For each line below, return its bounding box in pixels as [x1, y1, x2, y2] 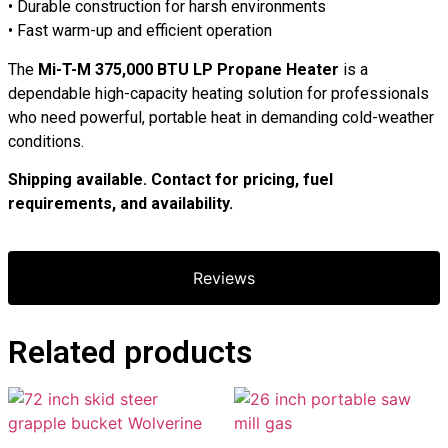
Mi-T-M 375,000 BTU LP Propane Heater [38, 59, 339, 79]
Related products [8, 332, 252, 371]
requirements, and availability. [8, 194, 233, 214]
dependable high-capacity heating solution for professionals [8, 83, 429, 103]
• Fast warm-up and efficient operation [8, 21, 272, 41]
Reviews [193, 267, 255, 288]
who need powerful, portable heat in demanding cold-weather [8, 107, 434, 127]
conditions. [8, 131, 84, 151]
